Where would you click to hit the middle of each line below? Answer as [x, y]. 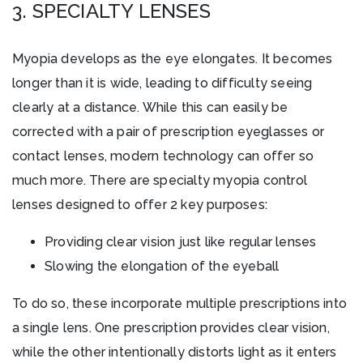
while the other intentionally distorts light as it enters [175, 352]
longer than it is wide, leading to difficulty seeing [162, 83]
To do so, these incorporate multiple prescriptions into [180, 304]
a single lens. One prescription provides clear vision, [171, 328]
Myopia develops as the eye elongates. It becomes [173, 59]
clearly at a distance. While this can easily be [150, 108]
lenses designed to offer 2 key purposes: [140, 205]
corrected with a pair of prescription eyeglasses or [169, 132]
